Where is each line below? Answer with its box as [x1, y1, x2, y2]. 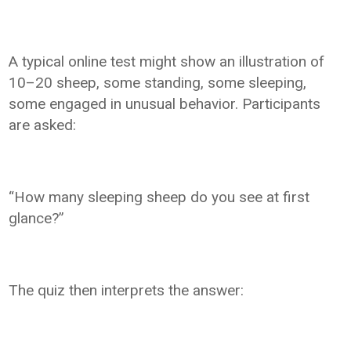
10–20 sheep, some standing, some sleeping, [9, 73, 307, 92]
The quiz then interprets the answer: [9, 280, 244, 299]
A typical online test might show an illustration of [9, 52, 325, 71]
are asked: [9, 115, 77, 134]
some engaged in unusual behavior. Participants [9, 94, 321, 113]
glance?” [9, 208, 65, 227]
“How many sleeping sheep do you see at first [9, 187, 310, 206]
